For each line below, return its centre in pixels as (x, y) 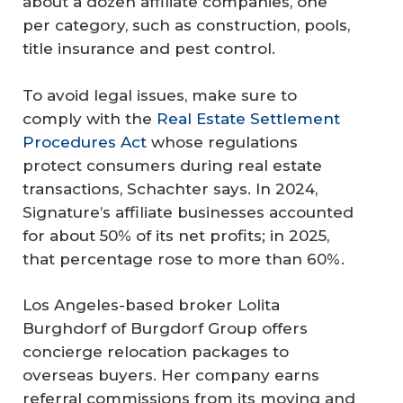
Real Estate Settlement (248, 118)
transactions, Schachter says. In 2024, (170, 188)
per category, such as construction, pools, (186, 26)
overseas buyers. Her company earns (171, 376)
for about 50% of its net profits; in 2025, (176, 235)
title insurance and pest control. (153, 49)
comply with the (90, 118)
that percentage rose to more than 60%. (184, 259)
